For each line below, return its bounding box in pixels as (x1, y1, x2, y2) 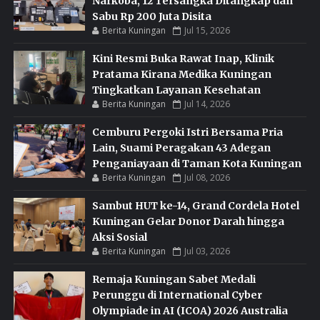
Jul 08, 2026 (184, 171, 230, 184)
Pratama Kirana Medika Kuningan (91, 67, 271, 81)
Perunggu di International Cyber (91, 288, 262, 301)
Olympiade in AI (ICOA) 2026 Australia (91, 304, 288, 317)
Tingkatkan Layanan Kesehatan (91, 83, 261, 96)
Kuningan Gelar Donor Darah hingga (91, 214, 284, 228)
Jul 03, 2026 (184, 244, 230, 257)
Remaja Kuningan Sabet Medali (91, 272, 256, 286)
